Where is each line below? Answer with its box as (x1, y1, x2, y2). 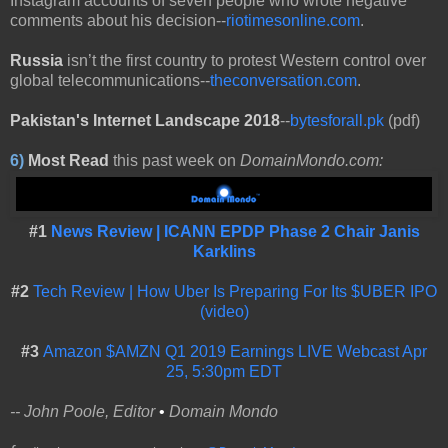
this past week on (113, 152, 240, 170)
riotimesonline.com (226, 12, 360, 30)
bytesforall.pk (290, 112, 384, 130)
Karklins (192, 243, 256, 261)
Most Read (28, 152, 113, 170)
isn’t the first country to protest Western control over (63, 52, 426, 70)
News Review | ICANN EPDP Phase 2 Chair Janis (50, 223, 420, 241)
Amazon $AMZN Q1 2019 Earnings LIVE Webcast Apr (43, 343, 427, 361)
